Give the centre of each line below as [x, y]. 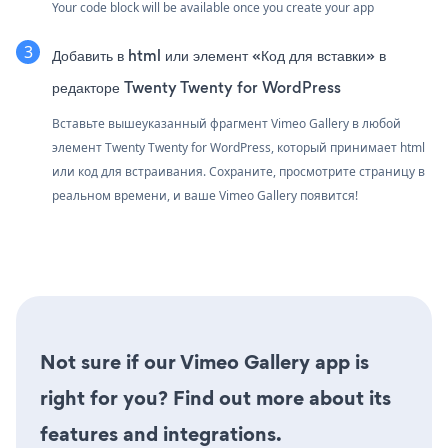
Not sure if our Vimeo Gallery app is [204, 361]
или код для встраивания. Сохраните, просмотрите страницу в [238, 171]
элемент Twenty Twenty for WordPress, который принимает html [238, 147]
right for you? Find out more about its [215, 397]
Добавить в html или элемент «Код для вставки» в [219, 55]
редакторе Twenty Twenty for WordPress [196, 87]
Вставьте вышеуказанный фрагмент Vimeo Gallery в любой [226, 123]
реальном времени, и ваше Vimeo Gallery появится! [205, 195]
